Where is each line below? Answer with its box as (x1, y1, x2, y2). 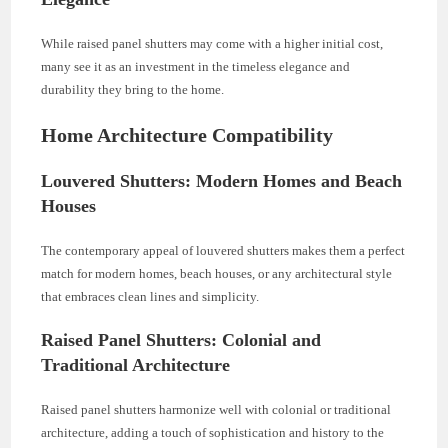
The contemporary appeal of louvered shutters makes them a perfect (41, 242, 406, 258)
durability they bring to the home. (41, 81, 225, 97)
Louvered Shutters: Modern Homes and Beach (41, 170, 403, 191)
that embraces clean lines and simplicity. (41, 288, 260, 304)
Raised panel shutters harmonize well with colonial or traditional (41, 401, 392, 417)
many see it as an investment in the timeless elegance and (41, 58, 351, 74)
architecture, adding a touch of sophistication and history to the (41, 424, 385, 440)
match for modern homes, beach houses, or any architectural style (41, 265, 393, 281)
